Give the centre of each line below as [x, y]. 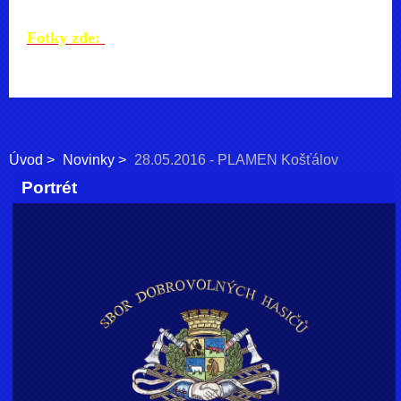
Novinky [89, 160]
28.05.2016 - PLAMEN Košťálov [236, 160]
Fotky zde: [66, 38]
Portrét [50, 188]
